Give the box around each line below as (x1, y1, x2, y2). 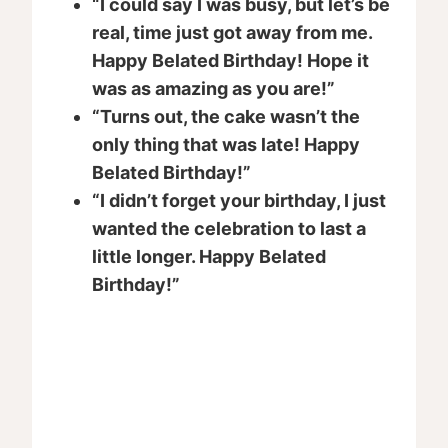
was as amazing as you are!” (92, 78, 335, 100)
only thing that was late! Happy (92, 134, 360, 156)
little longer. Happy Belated (92, 246, 326, 268)
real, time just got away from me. (92, 22, 372, 44)
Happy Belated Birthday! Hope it (92, 50, 369, 72)
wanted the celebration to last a (92, 218, 366, 240)
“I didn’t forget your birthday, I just (92, 190, 386, 212)
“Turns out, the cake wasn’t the (92, 106, 360, 128)
